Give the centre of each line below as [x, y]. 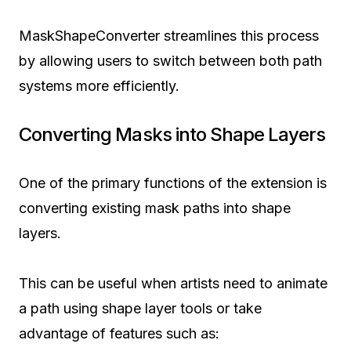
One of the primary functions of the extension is [173, 183]
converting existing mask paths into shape [155, 208]
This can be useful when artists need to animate [173, 284]
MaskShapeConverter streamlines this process [169, 36]
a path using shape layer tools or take [140, 309]
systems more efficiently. [99, 86]
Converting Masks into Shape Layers [172, 135]
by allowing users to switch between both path [170, 61]
